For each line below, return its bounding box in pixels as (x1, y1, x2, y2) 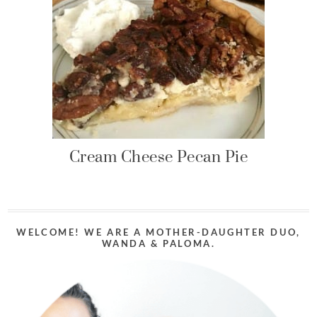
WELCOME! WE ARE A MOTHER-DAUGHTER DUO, (16, 226, 301, 238)
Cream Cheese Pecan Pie (69, 137, 248, 176)
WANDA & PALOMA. (101, 238, 216, 249)
